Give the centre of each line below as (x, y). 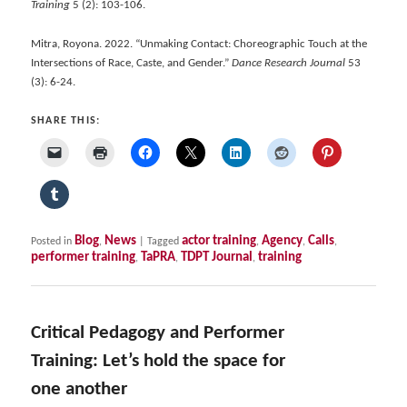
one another (79, 389)
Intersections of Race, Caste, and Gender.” (132, 63)
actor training (219, 241)
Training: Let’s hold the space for (159, 361)
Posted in (52, 241)
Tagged (164, 241)
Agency (283, 241)
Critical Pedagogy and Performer (158, 333)
